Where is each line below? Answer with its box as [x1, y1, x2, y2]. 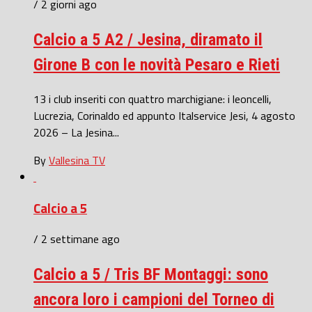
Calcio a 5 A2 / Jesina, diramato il [33, 30, 263, 50]
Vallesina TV [49, 151, 105, 169]
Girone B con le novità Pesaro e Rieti [33, 55, 280, 75]
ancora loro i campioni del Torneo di [33, 290, 274, 310]
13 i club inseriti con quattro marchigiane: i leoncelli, [33, 90, 272, 107]
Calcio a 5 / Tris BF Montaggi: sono [33, 265, 268, 285]
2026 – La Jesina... [33, 123, 119, 141]
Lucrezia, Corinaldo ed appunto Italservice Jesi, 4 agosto [33, 107, 295, 124]
